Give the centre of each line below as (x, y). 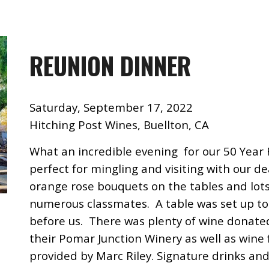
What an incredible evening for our (127, 151)
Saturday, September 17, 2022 (111, 107)
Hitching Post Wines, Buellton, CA (119, 125)
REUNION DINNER (110, 65)
